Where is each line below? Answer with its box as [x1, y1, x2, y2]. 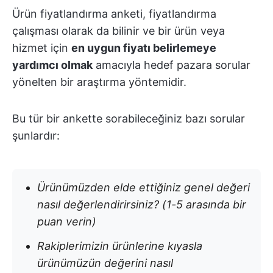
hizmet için [12, 41, 71, 54]
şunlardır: [12, 129, 60, 142]
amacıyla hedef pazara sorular [93, 58, 250, 71]
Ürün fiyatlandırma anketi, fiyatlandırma [12, 7, 216, 20]
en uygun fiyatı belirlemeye [71, 41, 216, 54]
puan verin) [37, 214, 96, 228]
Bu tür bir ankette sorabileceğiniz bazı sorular [12, 112, 245, 125]
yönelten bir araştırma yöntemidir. [12, 75, 186, 88]
